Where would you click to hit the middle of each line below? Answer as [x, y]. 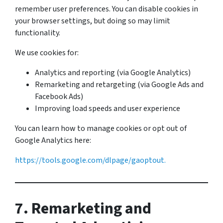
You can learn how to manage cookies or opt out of [101, 128]
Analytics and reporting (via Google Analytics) [113, 73]
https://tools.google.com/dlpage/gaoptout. [90, 160]
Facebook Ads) [59, 97]
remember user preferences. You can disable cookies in [107, 9]
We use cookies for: [47, 53]
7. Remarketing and [83, 209]
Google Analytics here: [53, 140]
